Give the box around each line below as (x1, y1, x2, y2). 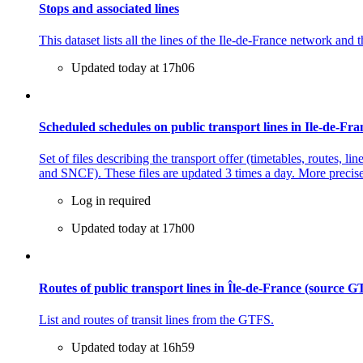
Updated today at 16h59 (71, 340, 194, 354)
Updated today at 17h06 (71, 60, 194, 75)
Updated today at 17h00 (71, 221, 194, 236)
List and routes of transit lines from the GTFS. (39, 312, 274, 327)
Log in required (71, 194, 151, 208)
